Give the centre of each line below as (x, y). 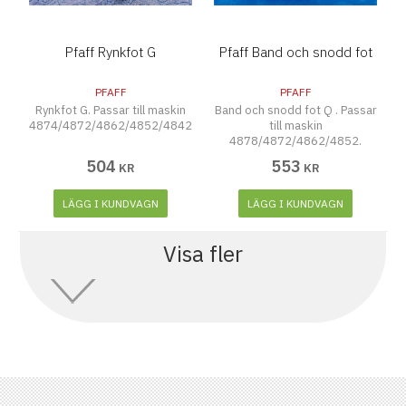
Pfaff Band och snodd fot (295, 53)
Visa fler (203, 254)
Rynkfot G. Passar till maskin (111, 111)
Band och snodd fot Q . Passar (295, 111)
